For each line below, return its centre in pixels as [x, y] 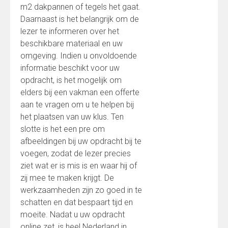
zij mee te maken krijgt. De [67, 178]
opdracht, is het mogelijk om [71, 80]
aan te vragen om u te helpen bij [77, 105]
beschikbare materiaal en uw [72, 44]
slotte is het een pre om [63, 129]
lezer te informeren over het [70, 31]
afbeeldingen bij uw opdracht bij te [81, 141]
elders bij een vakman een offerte [80, 92]
